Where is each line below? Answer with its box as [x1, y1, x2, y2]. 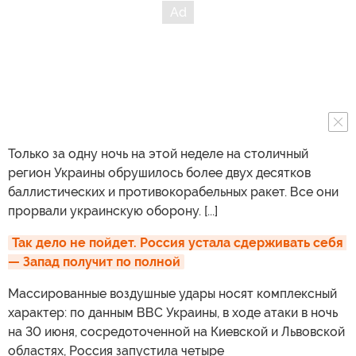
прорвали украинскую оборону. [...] [8, 203, 218, 219]
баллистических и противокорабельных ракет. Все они [8, 184, 339, 199]
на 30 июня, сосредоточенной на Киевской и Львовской [8, 323, 345, 339]
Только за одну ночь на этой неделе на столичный [8, 145, 308, 161]
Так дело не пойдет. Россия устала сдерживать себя [12, 234, 343, 250]
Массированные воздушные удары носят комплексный [8, 285, 337, 301]
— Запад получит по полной [8, 253, 180, 269]
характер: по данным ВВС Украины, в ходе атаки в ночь [8, 304, 338, 320]
